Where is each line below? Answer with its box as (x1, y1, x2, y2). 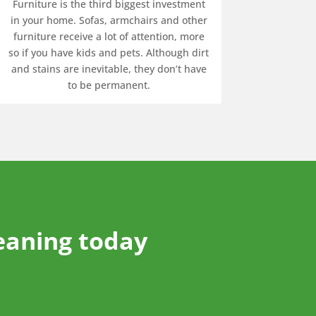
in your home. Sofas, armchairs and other (10, 13, 207, 27)
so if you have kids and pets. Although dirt (8, 45, 209, 59)
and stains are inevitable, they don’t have (11, 61, 207, 75)
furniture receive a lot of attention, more (13, 29, 205, 43)
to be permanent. (67, 78, 150, 92)
